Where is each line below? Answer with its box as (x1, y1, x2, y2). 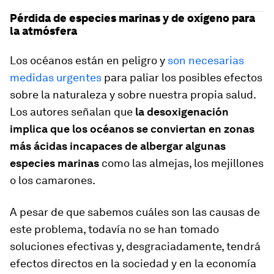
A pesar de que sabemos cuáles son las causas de (10, 206, 260, 219)
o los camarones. (10, 174, 95, 187)
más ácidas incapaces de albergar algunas (10, 139, 226, 153)
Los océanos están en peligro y (10, 54, 168, 67)
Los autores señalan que (10, 105, 133, 119)
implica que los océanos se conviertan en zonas (10, 122, 254, 136)
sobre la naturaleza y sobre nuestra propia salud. (10, 88, 256, 102)
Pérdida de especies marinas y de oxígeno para (10, 12, 255, 25)
